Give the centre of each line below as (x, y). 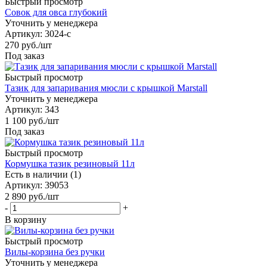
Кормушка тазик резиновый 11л (70, 164)
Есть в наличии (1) (43, 175)
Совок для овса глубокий (56, 12)
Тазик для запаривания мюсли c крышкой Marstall (106, 88)
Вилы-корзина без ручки (55, 252)
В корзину (26, 220)
